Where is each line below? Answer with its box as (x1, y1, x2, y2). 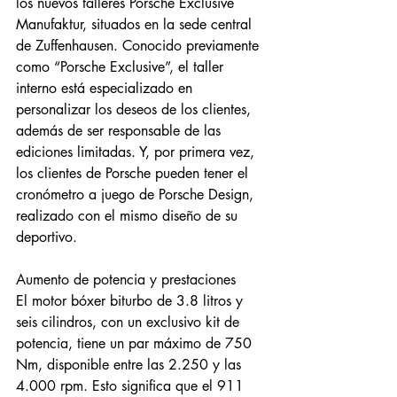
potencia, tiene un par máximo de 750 (16, 334, 256, 353)
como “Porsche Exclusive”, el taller (16, 58, 228, 76)
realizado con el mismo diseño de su (16, 206, 242, 225)
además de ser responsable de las (16, 121, 225, 140)
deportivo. (16, 228, 82, 246)
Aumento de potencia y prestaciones (16, 270, 240, 289)
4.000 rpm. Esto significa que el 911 (16, 377, 248, 395)
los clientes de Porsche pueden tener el (16, 164, 253, 183)
